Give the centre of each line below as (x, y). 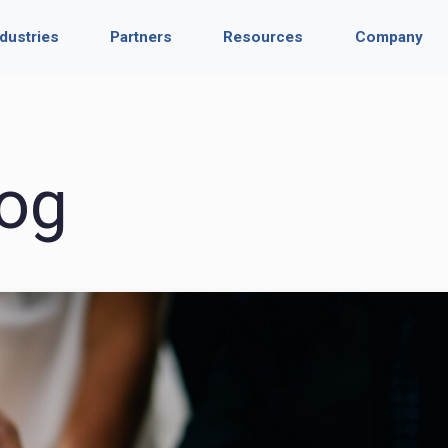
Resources (263, 36)
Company (388, 36)
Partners (141, 36)
